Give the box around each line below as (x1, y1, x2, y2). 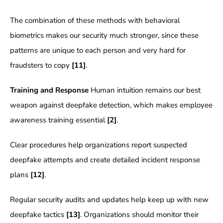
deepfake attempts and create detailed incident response (9, 155, 200, 165)
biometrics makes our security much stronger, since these (9, 30, 199, 41)
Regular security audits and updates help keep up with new (9, 195, 209, 205)
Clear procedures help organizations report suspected (9, 140, 187, 150)
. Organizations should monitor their (80, 210, 199, 220)
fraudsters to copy (9, 60, 72, 71)
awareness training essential (9, 115, 107, 125)
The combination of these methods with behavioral (9, 15, 180, 26)
